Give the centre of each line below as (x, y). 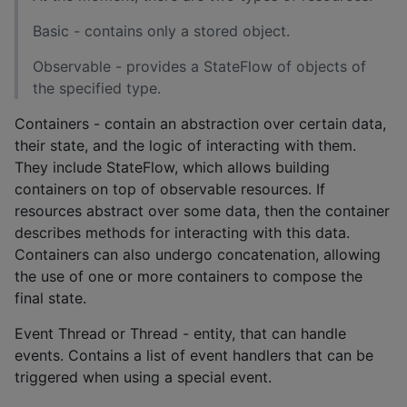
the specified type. (97, 89)
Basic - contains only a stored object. (161, 31)
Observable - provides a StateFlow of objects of (199, 67)
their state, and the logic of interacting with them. (185, 146)
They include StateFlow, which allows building (172, 168)
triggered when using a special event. (143, 377)
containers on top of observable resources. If (170, 189)
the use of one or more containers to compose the (189, 277)
